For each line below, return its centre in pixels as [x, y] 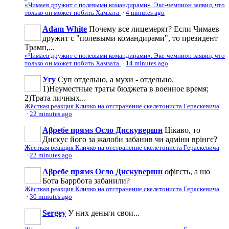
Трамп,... [40, 47]
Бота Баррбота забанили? [86, 180]
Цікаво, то [182, 130]
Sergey [54, 213]
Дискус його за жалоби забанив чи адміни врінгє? [130, 139]
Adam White [65, 29]
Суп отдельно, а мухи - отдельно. [116, 79]
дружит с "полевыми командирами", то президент [130, 38]
